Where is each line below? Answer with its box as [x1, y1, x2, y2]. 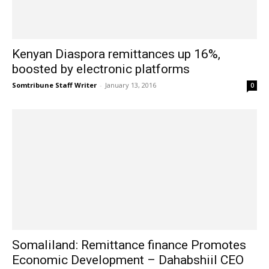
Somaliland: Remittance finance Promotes [12, 238, 246, 253]
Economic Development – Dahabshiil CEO [12, 253, 244, 268]
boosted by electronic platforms [12, 61, 190, 76]
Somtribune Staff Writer [12, 80, 97, 89]
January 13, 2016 [105, 80, 156, 89]
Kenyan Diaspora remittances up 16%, [12, 46, 220, 61]
